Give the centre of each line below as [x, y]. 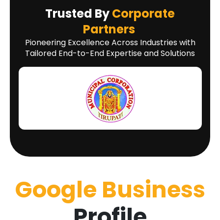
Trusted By [79, 14]
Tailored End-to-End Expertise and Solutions [110, 54]
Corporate [143, 14]
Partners [109, 29]
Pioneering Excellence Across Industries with [110, 43]
